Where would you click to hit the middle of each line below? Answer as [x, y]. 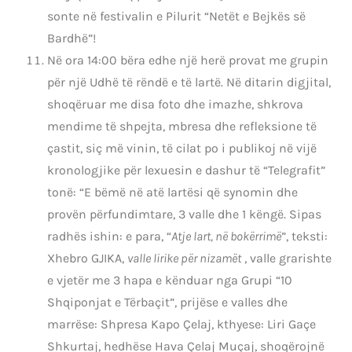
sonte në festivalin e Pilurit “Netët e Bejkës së [176, 16]
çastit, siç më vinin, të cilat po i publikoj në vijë [182, 148]
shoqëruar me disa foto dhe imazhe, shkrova [175, 104]
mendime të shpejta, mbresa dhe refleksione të [182, 126]
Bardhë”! [71, 38]
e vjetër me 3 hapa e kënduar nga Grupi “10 [170, 280]
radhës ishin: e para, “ [109, 236]
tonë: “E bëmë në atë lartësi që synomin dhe [172, 192]
